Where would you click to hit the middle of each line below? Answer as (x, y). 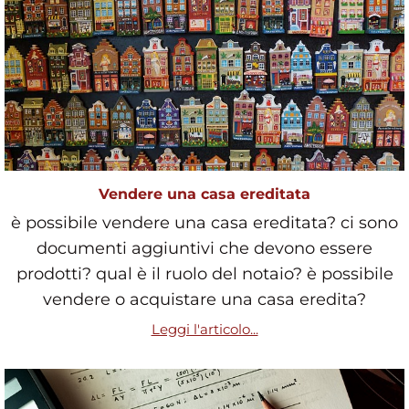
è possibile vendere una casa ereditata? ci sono (204, 222)
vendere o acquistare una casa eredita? (204, 299)
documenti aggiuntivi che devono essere (204, 248)
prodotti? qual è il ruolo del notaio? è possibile (204, 273)
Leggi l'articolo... (204, 329)
